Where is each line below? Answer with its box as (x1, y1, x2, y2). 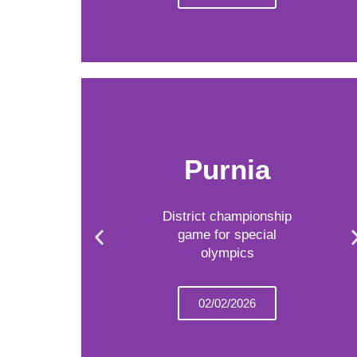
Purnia (184, 153, 271, 185)
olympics (200, 245, 254, 261)
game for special (178, 226, 277, 242)
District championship (163, 208, 292, 224)
